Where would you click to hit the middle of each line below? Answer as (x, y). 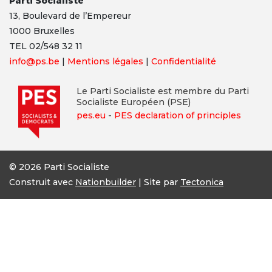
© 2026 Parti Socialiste (59, 167)
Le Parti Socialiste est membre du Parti (163, 91)
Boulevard (46, 16)
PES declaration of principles (178, 116)
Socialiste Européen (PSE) (134, 102)
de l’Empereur (100, 16)
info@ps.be (34, 62)
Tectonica (202, 182)
